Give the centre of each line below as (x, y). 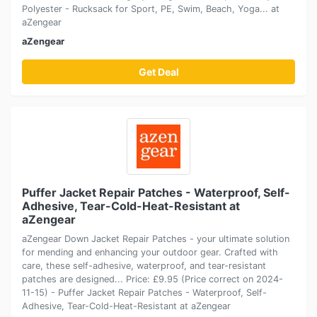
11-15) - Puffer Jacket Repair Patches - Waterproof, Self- (144, 292)
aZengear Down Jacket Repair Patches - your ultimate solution (156, 238)
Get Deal (158, 71)
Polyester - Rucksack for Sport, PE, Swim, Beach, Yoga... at (151, 8)
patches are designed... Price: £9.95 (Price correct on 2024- (152, 279)
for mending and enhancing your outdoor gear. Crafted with (150, 252)
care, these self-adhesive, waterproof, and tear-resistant (144, 265)
